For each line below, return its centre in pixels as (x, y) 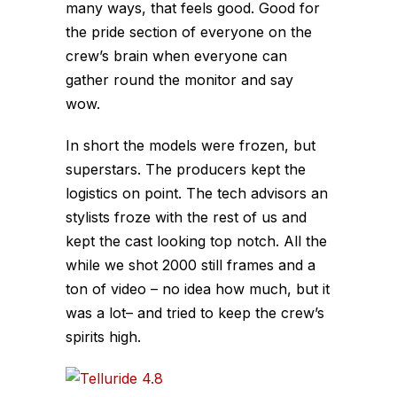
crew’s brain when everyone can (176, 56)
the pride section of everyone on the (189, 32)
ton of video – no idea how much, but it (198, 289)
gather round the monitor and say (179, 80)
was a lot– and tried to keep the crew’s (195, 313)
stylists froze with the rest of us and (186, 217)
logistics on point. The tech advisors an (197, 193)
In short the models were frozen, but (191, 145)
